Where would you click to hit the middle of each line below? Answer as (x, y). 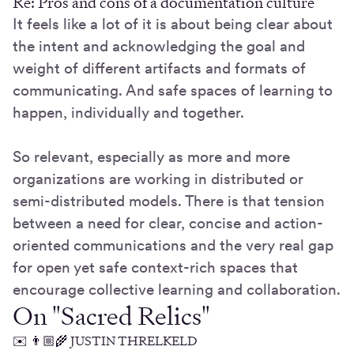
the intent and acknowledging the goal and (159, 47)
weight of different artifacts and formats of (159, 69)
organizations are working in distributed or (158, 179)
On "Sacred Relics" (111, 316)
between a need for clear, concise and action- (168, 224)
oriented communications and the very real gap (173, 246)
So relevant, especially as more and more (151, 157)
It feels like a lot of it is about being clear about (173, 24)
